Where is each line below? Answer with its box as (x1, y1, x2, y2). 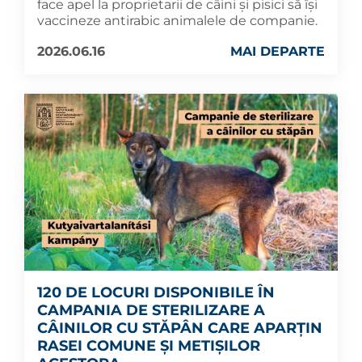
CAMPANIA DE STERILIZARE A (37, 301, 265, 319)
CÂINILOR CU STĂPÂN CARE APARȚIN (37, 318, 322, 337)
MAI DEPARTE (230, 44, 325, 60)
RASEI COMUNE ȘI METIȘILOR (37, 336, 260, 355)
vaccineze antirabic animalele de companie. (37, 13, 318, 29)
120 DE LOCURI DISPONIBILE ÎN (37, 283, 275, 301)
